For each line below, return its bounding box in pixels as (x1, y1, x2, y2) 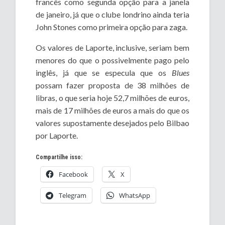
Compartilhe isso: (36, 153, 83, 161)
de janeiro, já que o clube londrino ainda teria (36, 9, 189, 19)
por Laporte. (36, 130, 78, 140)
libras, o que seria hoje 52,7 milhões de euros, (36, 92, 189, 102)
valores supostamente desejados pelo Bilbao (36, 118, 189, 128)
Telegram (59, 190, 87, 200)
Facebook (59, 169, 88, 179)
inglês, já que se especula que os (36, 67, 172, 77)
